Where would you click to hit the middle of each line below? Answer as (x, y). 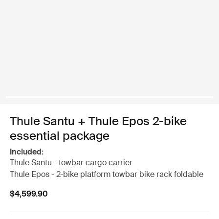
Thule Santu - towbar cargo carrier (71, 163)
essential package (60, 136)
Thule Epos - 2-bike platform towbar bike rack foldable (107, 174)
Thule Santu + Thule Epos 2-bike (98, 121)
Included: (27, 152)
